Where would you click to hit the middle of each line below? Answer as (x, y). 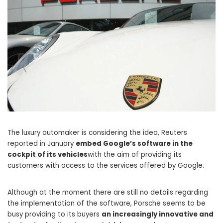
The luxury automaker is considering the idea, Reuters (97, 133)
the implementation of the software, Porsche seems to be (107, 204)
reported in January (42, 144)
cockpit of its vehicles (48, 155)
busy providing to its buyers (55, 215)
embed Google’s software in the (134, 144)
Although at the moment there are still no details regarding (108, 193)
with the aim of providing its (135, 155)
